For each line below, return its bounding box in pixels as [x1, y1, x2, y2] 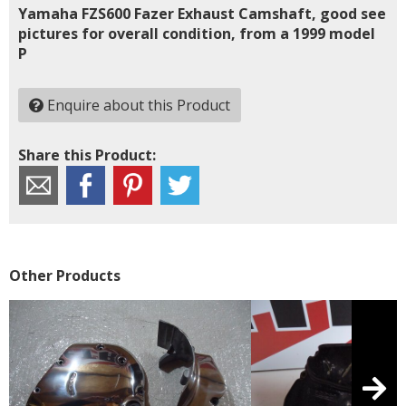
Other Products [9, 265, 121, 285]
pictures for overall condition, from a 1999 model [18, 23, 375, 43]
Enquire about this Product [43, 94, 230, 115]
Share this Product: [18, 144, 156, 165]
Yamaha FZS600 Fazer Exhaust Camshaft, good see [18, 3, 386, 24]
